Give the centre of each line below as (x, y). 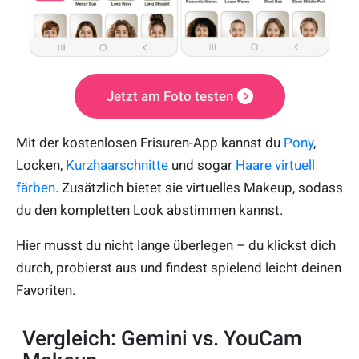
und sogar (204, 165)
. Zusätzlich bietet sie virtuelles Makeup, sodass (199, 187)
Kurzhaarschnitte (119, 165)
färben (36, 187)
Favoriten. (46, 290)
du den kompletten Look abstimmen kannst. (149, 210)
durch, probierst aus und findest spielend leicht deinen (179, 267)
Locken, (41, 165)
